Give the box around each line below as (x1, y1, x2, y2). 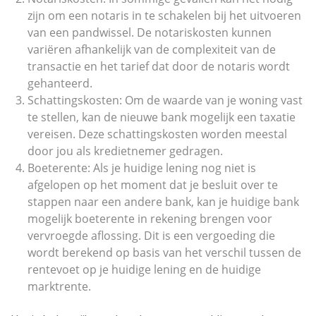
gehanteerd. (28, 75, 92, 91)
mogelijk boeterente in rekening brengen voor (28, 211, 272, 226)
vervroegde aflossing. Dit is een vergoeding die (28, 228, 275, 243)
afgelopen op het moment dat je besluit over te (28, 177, 278, 193)
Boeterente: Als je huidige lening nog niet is (28, 160, 256, 176)
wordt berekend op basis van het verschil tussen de (28, 245, 301, 260)
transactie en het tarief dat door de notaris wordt (28, 59, 290, 74)
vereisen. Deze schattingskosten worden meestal (28, 126, 287, 142)
